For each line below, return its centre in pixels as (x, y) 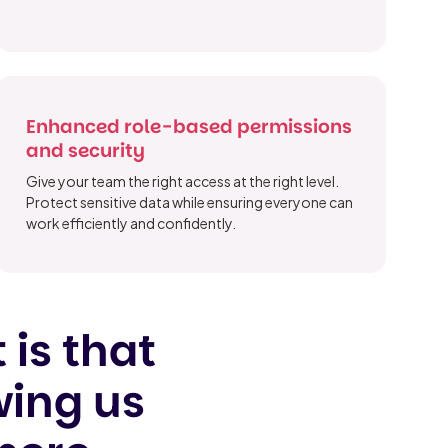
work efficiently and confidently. (131, 222)
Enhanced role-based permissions (189, 126)
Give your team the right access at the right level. (183, 180)
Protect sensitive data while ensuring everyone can (190, 201)
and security (86, 150)
